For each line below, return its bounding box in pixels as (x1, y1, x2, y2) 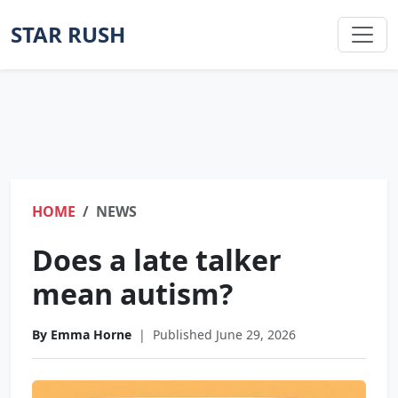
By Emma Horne (32, 326, 131, 343)
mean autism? (32, 275, 233, 313)
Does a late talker (32, 241, 282, 279)
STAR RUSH (11, 20, 125, 49)
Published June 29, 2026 (153, 326, 296, 343)
